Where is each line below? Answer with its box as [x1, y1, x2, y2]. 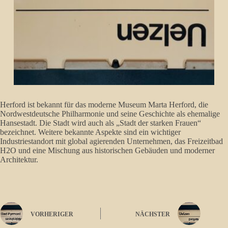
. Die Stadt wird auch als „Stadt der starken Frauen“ [35, 119, 201, 128]
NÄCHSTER [135, 210, 170, 218]
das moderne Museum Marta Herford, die [75, 100, 208, 109]
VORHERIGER [31, 210, 73, 218]
